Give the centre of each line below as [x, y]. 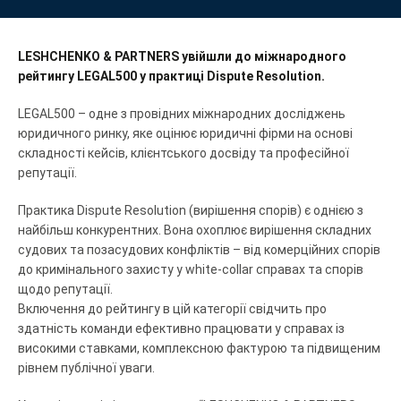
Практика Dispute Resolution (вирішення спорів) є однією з [191, 210]
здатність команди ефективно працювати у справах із [181, 328]
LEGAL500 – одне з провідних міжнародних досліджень [182, 113]
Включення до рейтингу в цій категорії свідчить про [172, 308]
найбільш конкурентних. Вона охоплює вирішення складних [195, 230]
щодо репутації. [65, 289]
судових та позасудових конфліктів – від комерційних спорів [199, 249]
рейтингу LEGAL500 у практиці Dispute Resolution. [171, 76]
